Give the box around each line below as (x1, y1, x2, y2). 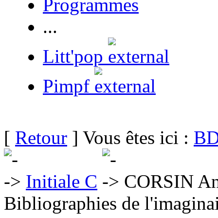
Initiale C (26, 171, 97, 192)
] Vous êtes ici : (67, 127, 194, 148)
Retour (15, 127, 67, 148)
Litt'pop (43, 46, 108, 67)
